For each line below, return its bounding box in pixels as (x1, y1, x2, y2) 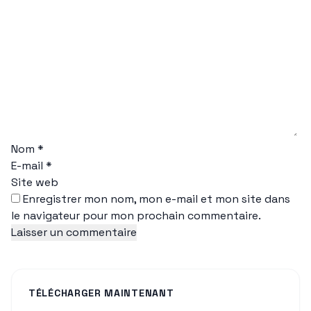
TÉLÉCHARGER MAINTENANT (28, 286, 174, 299)
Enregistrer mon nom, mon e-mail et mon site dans (23, 191, 290, 206)
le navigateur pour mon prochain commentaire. (11, 208, 261, 223)
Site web (11, 174, 58, 190)
